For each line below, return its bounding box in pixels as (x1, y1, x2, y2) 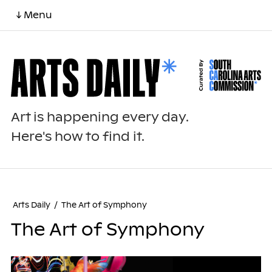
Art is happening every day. (10, 109, 189, 126)
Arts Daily (12, 200, 50, 211)
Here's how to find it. (10, 129, 144, 145)
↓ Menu (16, 9, 52, 21)
